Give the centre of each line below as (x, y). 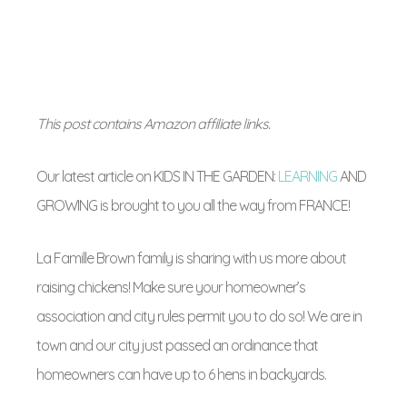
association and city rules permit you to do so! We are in (199, 316)
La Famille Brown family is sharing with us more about (191, 258)
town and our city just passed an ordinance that (177, 345)
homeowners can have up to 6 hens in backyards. (184, 374)
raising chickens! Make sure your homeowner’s (171, 287)
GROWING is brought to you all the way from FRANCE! (196, 205)
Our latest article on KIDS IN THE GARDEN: (157, 176)
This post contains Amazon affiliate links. (153, 124)
